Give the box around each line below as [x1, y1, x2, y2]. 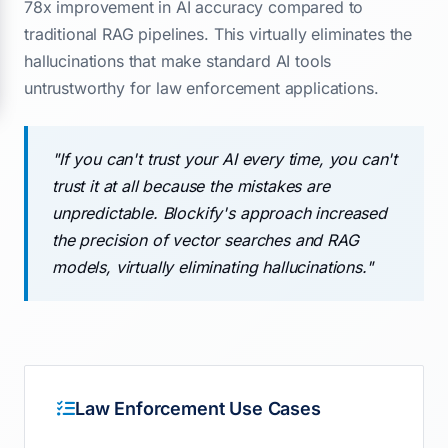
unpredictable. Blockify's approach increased [52, 203, 387, 223]
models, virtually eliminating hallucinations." [52, 257, 373, 277]
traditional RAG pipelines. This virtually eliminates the [24, 24, 413, 44]
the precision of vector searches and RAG [52, 230, 359, 250]
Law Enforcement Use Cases [74, 398, 321, 419]
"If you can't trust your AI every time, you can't [52, 149, 398, 169]
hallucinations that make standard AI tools [24, 51, 332, 71]
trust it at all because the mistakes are [52, 176, 330, 196]
